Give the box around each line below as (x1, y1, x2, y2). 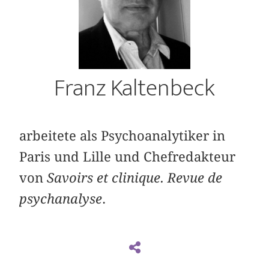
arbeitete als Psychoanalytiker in (19, 127, 226, 144)
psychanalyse (19, 190, 103, 207)
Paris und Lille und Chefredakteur (19, 148, 236, 165)
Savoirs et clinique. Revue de (47, 169, 223, 186)
